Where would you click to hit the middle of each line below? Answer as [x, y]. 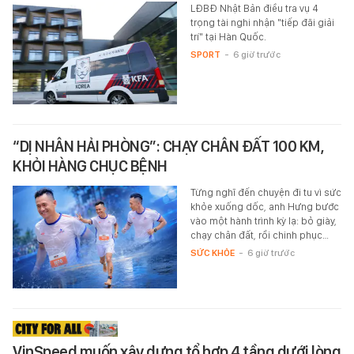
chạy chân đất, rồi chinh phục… [259, 235]
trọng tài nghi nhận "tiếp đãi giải [262, 22]
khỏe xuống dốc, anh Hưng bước [264, 206]
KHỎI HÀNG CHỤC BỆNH [90, 166]
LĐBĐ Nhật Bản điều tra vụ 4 [254, 8]
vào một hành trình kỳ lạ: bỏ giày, [263, 220]
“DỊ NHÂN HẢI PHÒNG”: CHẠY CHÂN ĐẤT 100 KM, [168, 146]
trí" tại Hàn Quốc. [228, 36]
